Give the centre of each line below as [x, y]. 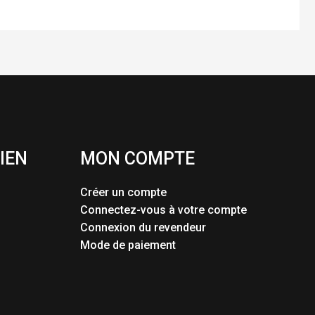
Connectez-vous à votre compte [163, 210]
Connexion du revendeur [143, 228]
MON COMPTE [137, 158]
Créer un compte [123, 193]
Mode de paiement [128, 245]
